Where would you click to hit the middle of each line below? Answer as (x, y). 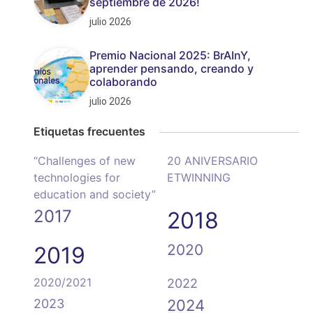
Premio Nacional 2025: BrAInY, (170, 55)
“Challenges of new (85, 161)
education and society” (95, 194)
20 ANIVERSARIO (213, 161)
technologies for (77, 177)
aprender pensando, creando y (172, 68)
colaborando (124, 82)
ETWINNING (199, 177)
